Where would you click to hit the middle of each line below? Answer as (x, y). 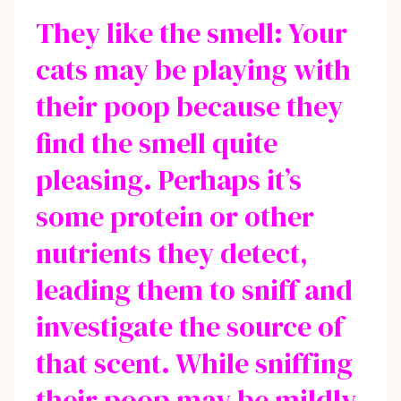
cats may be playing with (193, 69)
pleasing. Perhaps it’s (169, 179)
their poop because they (189, 106)
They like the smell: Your (192, 33)
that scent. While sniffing (194, 363)
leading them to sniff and (194, 290)
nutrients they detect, (172, 253)
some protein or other (175, 216)
